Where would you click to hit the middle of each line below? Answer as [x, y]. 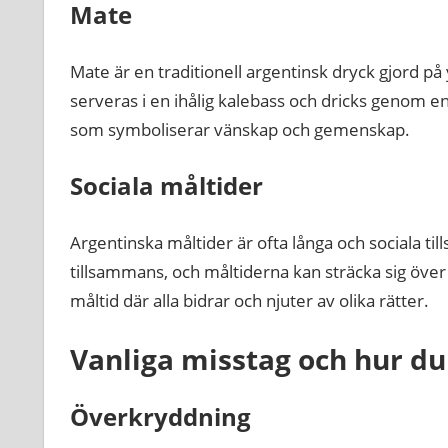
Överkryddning [160, 417]
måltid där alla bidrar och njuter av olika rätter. [249, 300]
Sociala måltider [166, 186]
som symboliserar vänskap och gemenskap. [239, 129]
